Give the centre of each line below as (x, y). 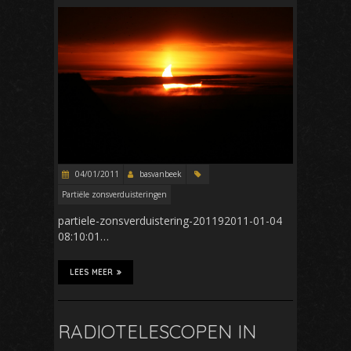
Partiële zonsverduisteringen (114, 194)
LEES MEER (91, 272)
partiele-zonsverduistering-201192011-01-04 (170, 220)
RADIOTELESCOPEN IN (157, 331)
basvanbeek (161, 174)
